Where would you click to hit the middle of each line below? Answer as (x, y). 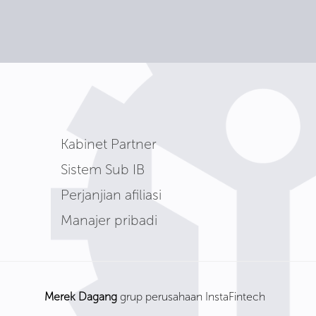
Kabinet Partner (109, 144)
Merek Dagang (81, 297)
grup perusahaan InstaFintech (191, 297)
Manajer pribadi (109, 220)
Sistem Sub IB (103, 169)
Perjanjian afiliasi (111, 195)
